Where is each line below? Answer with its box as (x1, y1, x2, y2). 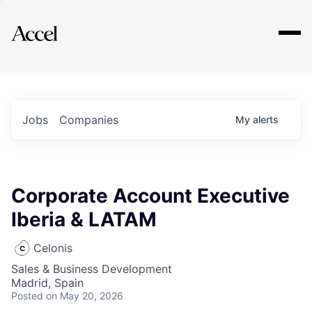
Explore (33, 16, 75, 33)
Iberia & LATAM (11, 208, 157, 231)
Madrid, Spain (11, 276, 84, 290)
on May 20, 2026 (46, 290, 123, 302)
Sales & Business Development (11, 262, 172, 276)
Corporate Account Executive (11, 184, 290, 208)
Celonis (33, 241, 72, 255)
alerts (253, 114, 279, 125)
